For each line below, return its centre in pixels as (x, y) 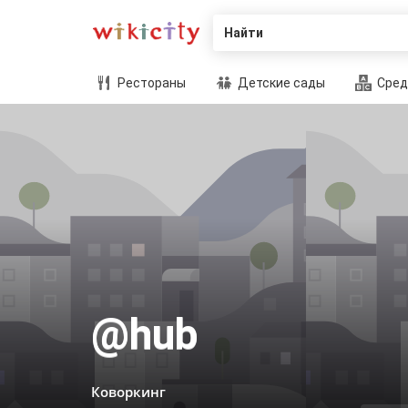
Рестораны (150, 83)
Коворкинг (128, 392)
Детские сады (280, 83)
